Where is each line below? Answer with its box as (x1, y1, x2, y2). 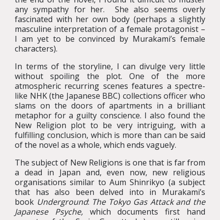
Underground (36, 196, 88, 207)
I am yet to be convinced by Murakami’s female (15, 33, 205, 44)
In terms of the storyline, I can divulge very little (15, 61, 205, 72)
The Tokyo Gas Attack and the (92, 196, 206, 207)
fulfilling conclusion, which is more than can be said (15, 130, 205, 140)
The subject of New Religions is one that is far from (15, 157, 205, 168)
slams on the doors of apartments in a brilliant (15, 100, 205, 111)
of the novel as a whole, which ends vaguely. (15, 139, 176, 150)
